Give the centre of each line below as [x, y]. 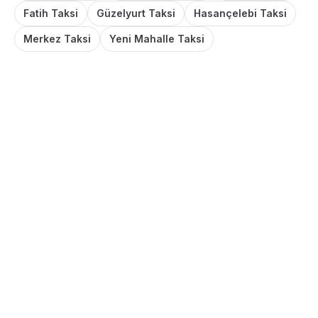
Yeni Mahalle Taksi [157, 38]
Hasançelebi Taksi [240, 13]
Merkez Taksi [57, 38]
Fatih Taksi [51, 13]
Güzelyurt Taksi [136, 13]
